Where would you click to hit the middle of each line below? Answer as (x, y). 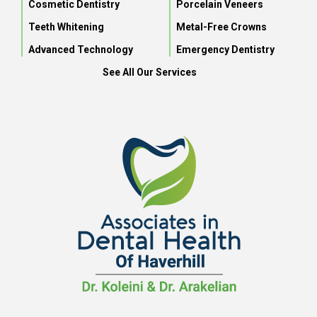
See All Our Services (149, 72)
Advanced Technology (81, 50)
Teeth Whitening (66, 27)
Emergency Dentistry (225, 50)
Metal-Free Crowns (221, 27)
